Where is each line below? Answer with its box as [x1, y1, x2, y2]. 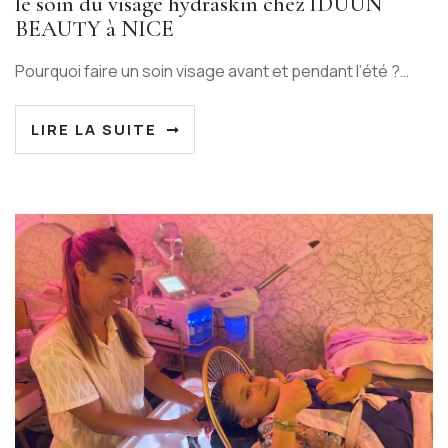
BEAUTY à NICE [15, 14, 174, 43]
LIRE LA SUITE [30, 118, 157, 140]
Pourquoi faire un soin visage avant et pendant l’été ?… [15, 59, 409, 82]
